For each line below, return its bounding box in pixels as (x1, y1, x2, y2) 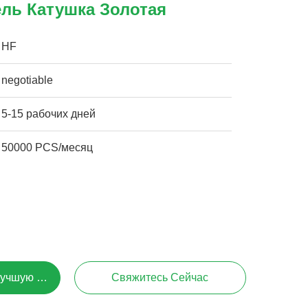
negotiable (1, 74, 54, 86)
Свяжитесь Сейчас (111, 272, 209, 283)
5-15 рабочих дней (1, 108, 96, 120)
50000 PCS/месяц (1, 142, 93, 153)
